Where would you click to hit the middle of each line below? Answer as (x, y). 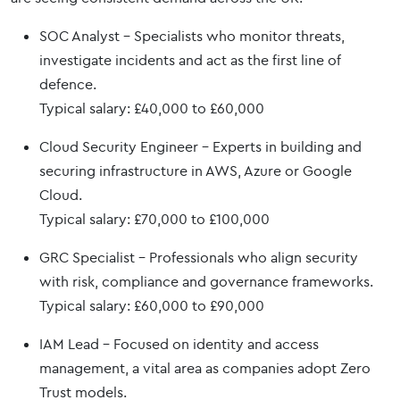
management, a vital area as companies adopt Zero (205, 368)
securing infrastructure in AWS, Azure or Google (196, 171)
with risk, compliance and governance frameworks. (206, 281)
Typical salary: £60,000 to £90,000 (152, 305)
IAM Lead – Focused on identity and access (179, 344)
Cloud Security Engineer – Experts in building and (200, 146)
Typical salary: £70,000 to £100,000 (154, 219)
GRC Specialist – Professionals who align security (199, 257)
